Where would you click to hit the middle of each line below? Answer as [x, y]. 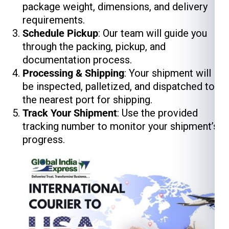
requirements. [54, 20]
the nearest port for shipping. [87, 100]
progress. [44, 140]
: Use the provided [157, 113]
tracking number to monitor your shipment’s [120, 126]
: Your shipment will [168, 73]
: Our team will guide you [153, 33]
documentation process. [77, 60]
